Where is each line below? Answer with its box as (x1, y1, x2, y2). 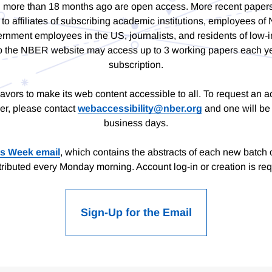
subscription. (109, 59, 163, 70)
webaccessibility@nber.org (78, 103, 202, 114)
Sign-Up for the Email (80, 206, 192, 219)
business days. (104, 118, 168, 129)
